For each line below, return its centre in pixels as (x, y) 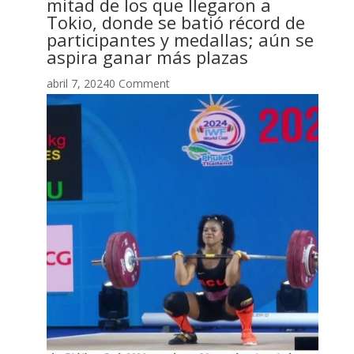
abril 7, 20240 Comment (108, 83)
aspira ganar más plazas (147, 56)
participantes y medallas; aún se (180, 39)
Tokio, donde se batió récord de (175, 22)
